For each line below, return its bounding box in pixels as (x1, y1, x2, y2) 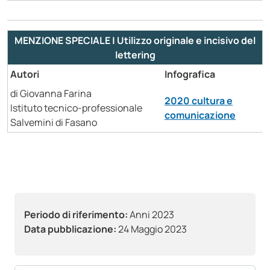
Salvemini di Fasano (10, 116, 97, 130)
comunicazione (165, 108, 236, 122)
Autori (10, 67, 39, 81)
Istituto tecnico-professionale (10, 101, 142, 115)
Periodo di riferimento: (24, 208, 128, 222)
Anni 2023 (128, 208, 174, 222)
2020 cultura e (165, 94, 233, 108)
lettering (115, 48, 155, 62)
